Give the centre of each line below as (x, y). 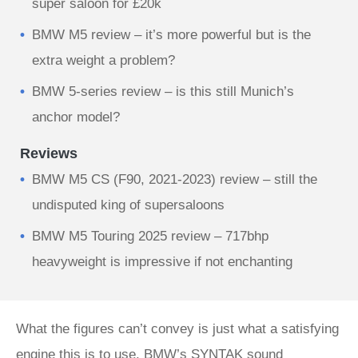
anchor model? (76, 117)
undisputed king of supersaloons (128, 205)
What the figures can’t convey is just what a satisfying (177, 329)
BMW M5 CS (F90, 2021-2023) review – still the (175, 179)
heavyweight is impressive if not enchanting (162, 262)
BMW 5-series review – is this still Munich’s (163, 91)
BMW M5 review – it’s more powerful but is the (171, 35)
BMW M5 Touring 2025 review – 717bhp (150, 236)
